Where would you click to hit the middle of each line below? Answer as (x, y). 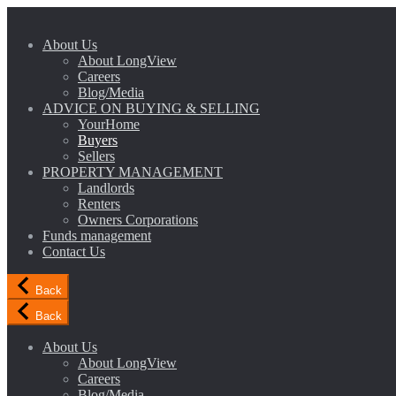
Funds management (97, 236)
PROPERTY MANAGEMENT (133, 172)
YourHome (109, 124)
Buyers (98, 140)
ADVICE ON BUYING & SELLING (151, 108)
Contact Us (74, 251)
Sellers (96, 156)
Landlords (106, 188)
